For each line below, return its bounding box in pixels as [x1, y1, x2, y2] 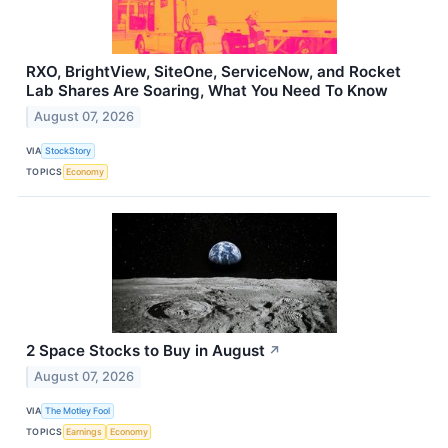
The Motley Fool [45, 405, 111, 416]
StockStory [45, 145, 92, 157]
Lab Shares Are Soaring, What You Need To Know [26, 80, 388, 100]
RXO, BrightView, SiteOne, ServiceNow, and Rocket [26, 61, 401, 81]
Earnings [66, 426, 103, 437]
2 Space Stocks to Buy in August [26, 340, 265, 360]
